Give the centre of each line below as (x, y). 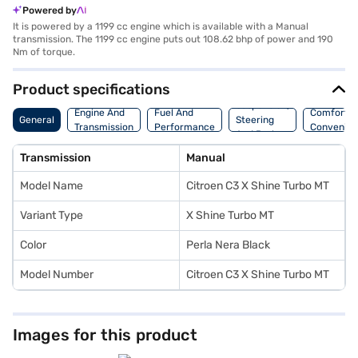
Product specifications (91, 89)
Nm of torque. (44, 52)
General (37, 120)
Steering (255, 120)
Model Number (57, 274)
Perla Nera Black (228, 245)
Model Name (52, 186)
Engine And (99, 113)
